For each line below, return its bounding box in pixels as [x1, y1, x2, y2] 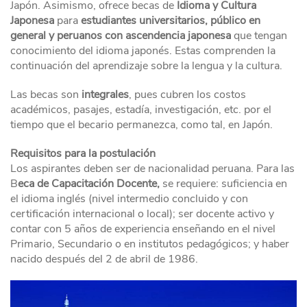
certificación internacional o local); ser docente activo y [10, 206, 274, 222]
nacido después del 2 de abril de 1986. [10, 251, 198, 267]
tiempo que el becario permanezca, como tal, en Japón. [10, 117, 273, 133]
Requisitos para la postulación [10, 146, 156, 162]
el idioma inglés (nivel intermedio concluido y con [10, 191, 248, 207]
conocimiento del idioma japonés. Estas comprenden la [10, 43, 275, 59]
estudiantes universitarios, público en [81, 13, 260, 29]
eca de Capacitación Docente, [18, 176, 160, 192]
